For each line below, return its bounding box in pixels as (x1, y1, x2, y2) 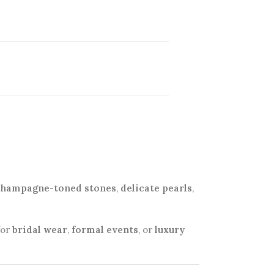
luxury (155, 223, 185, 235)
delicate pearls (120, 182, 192, 194)
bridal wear (12, 223, 67, 235)
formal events (72, 223, 138, 235)
